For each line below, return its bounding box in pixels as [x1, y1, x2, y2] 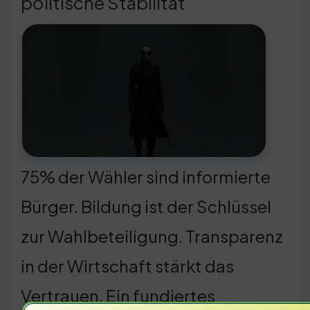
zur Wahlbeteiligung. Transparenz [21, 225, 283, 246]
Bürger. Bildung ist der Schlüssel [21, 195, 271, 217]
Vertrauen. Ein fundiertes [21, 284, 215, 306]
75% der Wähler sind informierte [21, 165, 271, 187]
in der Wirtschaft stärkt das [21, 255, 234, 276]
